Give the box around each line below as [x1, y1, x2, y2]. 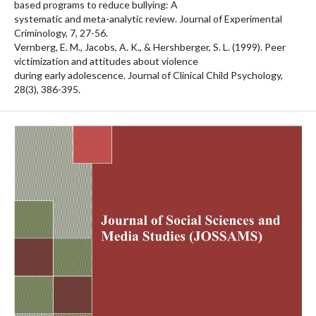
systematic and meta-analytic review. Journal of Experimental [14, 12, 282, 25]
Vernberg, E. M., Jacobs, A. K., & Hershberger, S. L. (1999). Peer [14, 40, 286, 53]
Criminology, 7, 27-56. [14, 26, 108, 39]
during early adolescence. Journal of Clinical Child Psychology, [14, 68, 283, 81]
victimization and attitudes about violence [14, 54, 198, 67]
